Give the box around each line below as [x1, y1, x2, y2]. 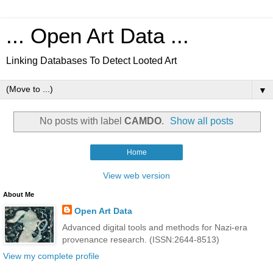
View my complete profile [3, 250, 99, 261]
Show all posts [170, 115, 234, 126]
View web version [103, 170, 170, 180]
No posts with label [39, 115, 124, 126]
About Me [3, 190, 34, 198]
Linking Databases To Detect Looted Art [6, 55, 177, 66]
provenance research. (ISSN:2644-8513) [62, 234, 219, 244]
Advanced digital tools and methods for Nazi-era [62, 222, 247, 232]
